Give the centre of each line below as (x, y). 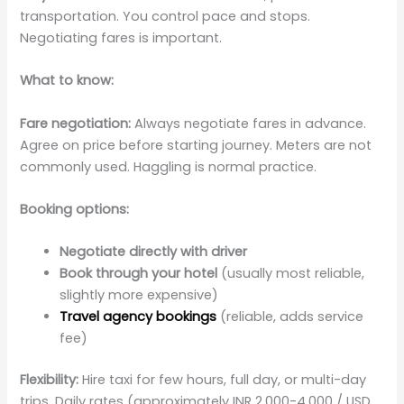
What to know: (67, 81)
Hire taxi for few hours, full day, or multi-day (223, 380)
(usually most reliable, (291, 274)
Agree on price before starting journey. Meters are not (196, 145)
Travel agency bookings (138, 317)
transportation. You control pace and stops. (165, 16)
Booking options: (75, 209)
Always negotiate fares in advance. (249, 123)
